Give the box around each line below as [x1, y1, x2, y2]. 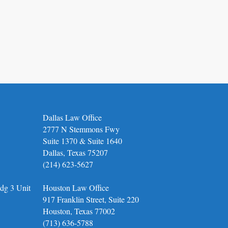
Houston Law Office [43, 182, 109, 193]
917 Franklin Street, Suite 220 [43, 193, 139, 205]
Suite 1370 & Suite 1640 [43, 135, 123, 146]
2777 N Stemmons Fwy [43, 123, 120, 134]
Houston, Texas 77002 [43, 205, 116, 216]
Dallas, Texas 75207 [43, 147, 108, 158]
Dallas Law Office [43, 111, 102, 123]
